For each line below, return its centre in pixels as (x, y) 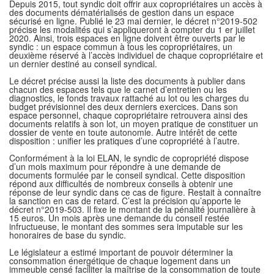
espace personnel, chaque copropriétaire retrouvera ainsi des (128, 115)
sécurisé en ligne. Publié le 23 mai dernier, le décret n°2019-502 (133, 20)
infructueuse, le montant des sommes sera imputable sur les (126, 226)
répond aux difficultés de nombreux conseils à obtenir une (121, 183)
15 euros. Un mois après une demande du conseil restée (119, 217)
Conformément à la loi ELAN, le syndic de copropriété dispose (129, 157)
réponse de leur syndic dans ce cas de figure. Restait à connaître (135, 192)
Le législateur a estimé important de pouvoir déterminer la (121, 252)
